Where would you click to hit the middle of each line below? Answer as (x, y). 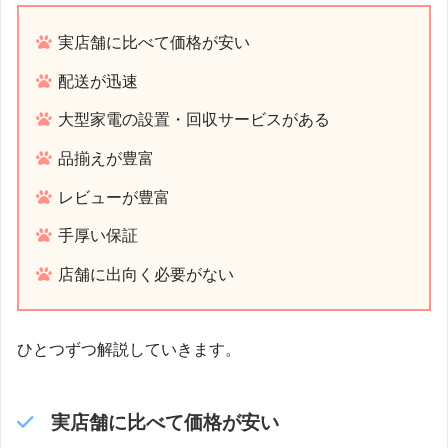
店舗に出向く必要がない (146, 274)
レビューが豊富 (114, 197)
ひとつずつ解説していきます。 (129, 349)
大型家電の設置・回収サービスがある (194, 120)
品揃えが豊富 (106, 158)
